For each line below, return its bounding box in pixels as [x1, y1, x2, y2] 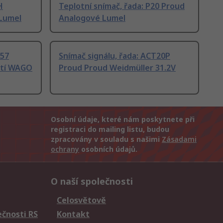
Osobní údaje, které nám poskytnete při [51, 114, 195, 124]
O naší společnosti [51, 175, 133, 188]
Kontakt [57, 209, 90, 220]
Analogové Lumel [59, 12, 125, 24]
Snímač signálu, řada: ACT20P [59, 50, 170, 62]
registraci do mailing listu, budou [51, 124, 169, 134]
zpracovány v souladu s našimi [51, 134, 162, 144]
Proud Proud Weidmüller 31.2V [59, 62, 176, 74]
